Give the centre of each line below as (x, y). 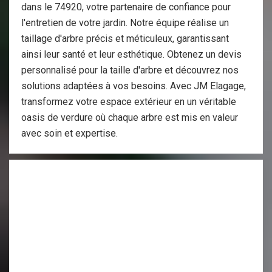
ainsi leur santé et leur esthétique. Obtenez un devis (131, 54)
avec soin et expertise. (70, 133)
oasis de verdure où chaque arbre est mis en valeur (130, 117)
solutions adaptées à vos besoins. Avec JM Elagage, (134, 86)
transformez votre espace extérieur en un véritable (129, 102)
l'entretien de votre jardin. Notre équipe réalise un (125, 23)
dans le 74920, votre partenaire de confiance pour (126, 7)
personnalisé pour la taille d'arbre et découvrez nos (130, 70)
